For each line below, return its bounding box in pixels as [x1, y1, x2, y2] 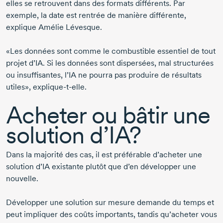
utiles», [6, 82, 33, 92]
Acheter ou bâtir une [6, 101, 210, 130]
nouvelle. [6, 174, 40, 184]
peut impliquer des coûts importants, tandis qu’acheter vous [6, 210, 217, 220]
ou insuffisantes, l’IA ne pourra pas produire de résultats [6, 70, 202, 80]
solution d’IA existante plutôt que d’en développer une [6, 162, 196, 172]
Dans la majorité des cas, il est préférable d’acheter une [6, 150, 202, 160]
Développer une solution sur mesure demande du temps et [6, 198, 214, 208]
